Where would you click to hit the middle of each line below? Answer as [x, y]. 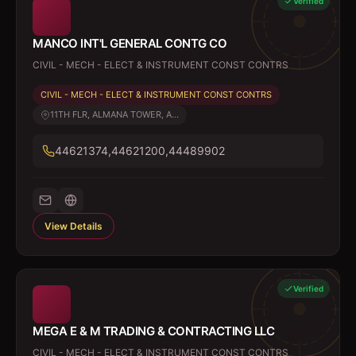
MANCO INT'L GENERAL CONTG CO [130, 43]
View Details [74, 226]
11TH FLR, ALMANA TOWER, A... [114, 114]
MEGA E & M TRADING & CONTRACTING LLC [153, 331]
